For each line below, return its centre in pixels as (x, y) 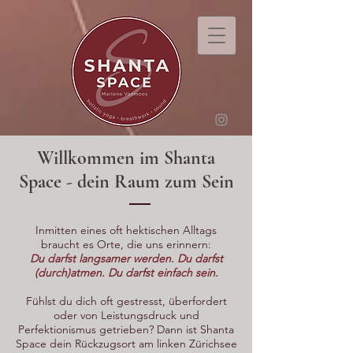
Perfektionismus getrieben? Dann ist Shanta (126, 329)
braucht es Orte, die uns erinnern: (126, 244)
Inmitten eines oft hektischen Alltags (126, 230)
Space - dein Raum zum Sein (126, 182)
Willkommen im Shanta (126, 158)
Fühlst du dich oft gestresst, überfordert (126, 301)
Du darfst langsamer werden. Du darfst (126, 258)
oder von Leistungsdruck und (126, 315)
